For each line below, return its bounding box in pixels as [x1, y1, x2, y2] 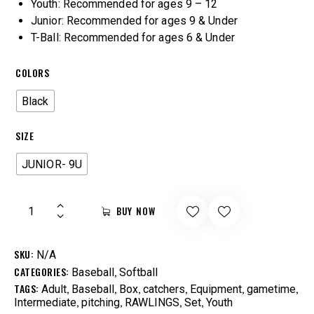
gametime [247, 282, 296, 296]
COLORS [15, 65, 49, 81]
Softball [119, 266, 158, 280]
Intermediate [14, 296, 76, 310]
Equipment [190, 282, 242, 296]
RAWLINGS [125, 296, 179, 310]
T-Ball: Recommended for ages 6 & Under [31, 31, 235, 45]
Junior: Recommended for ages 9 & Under [31, 14, 238, 28]
